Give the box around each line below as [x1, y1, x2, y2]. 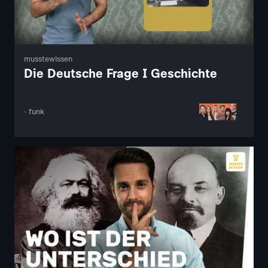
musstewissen [24, 54, 72, 63]
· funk [24, 106, 44, 116]
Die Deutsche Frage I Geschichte [24, 65, 217, 81]
